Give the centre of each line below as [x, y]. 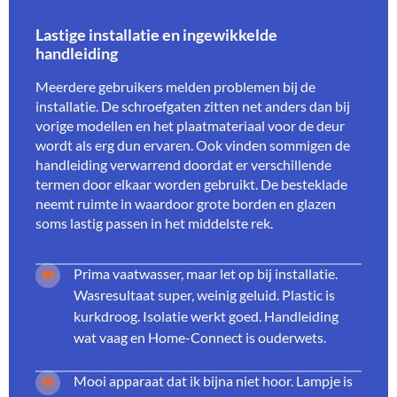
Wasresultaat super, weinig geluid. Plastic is [204, 294]
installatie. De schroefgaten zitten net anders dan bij [193, 105]
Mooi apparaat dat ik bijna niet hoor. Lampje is [213, 380]
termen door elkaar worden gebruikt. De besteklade [191, 183]
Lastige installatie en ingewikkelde [156, 35]
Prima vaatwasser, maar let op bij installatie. [206, 273]
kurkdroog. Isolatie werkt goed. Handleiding [206, 315]
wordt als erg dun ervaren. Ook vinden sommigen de [193, 144]
